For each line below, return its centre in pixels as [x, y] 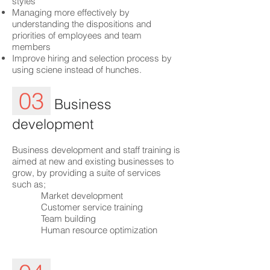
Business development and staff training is [96, 150]
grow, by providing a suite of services [86, 173]
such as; [29, 184]
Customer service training [77, 207]
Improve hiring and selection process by [92, 58]
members [31, 47]
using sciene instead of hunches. [77, 70]
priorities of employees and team [77, 35]
